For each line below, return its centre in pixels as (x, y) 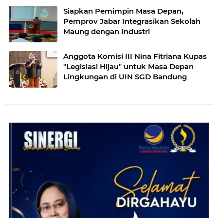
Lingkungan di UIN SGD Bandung (125, 76)
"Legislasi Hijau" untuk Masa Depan (128, 66)
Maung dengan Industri (107, 31)
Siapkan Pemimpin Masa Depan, (123, 11)
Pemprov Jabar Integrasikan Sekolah (132, 21)
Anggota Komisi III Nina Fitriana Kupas (135, 56)
